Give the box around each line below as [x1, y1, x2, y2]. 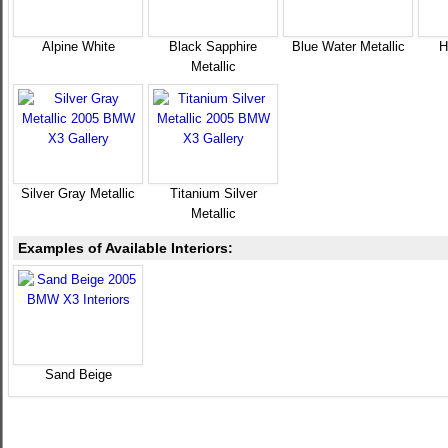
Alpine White [41, 39, 115, 54]
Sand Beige [44, 367, 112, 382]
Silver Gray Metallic [21, 186, 135, 201]
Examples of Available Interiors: [18, 240, 233, 256]
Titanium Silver [169, 186, 257, 201]
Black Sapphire [169, 39, 257, 54]
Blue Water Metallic [291, 39, 405, 54]
